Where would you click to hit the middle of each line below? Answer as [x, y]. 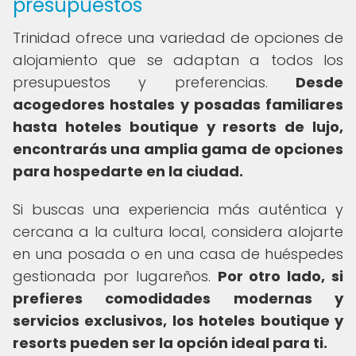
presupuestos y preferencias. [154, 82]
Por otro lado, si [280, 276]
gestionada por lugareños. [115, 276]
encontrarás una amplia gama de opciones [178, 149]
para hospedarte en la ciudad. [128, 171]
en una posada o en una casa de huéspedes [178, 254]
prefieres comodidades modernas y [178, 298]
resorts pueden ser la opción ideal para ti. [170, 343]
